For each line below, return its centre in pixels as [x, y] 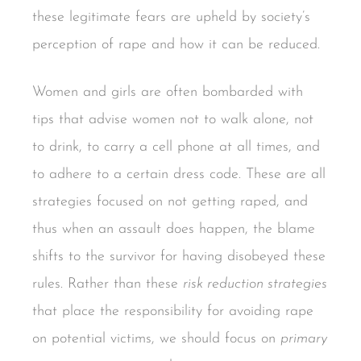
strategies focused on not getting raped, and [170, 202]
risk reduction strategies [255, 284]
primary [304, 339]
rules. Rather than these [108, 284]
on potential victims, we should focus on [156, 339]
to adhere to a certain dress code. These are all [179, 175]
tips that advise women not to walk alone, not [173, 120]
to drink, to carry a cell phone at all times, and [176, 147]
